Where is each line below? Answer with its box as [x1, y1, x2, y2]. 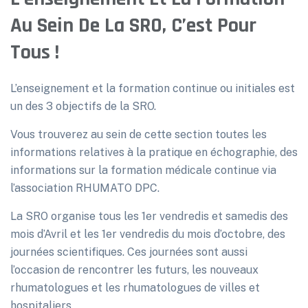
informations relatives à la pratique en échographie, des [10, 146, 298, 159]
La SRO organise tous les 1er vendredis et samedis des [10, 210, 288, 223]
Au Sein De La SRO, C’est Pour [10, 12, 256, 38]
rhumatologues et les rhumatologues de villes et [10, 281, 260, 294]
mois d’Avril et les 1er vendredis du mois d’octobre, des [10, 228, 285, 241]
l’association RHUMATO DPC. [10, 181, 159, 195]
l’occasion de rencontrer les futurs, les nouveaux [10, 263, 258, 276]
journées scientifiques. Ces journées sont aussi [10, 245, 247, 258]
